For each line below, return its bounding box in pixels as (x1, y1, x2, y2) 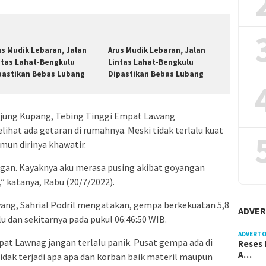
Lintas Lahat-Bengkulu (108, 56, 194, 67)
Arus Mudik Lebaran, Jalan (108, 45, 206, 55)
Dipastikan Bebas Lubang (108, 68, 204, 79)
